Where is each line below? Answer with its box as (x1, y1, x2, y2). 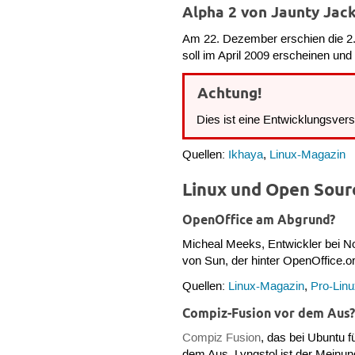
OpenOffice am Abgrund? (182, 211, 336, 227)
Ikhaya (228, 148, 264, 163)
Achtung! (197, 84, 262, 103)
